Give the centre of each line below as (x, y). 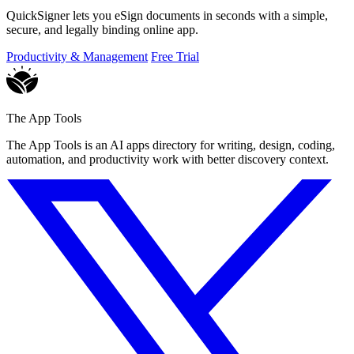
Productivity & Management (77, 57)
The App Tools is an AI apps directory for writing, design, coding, (171, 145)
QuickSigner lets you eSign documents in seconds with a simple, (167, 16)
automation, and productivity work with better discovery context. (168, 160)
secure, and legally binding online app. (102, 30)
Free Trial (175, 57)
